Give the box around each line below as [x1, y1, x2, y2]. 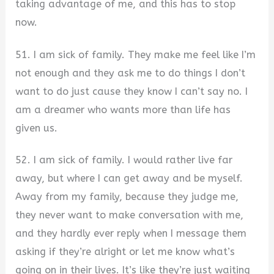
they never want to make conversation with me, [15, 209, 244, 221]
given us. [15, 122, 58, 134]
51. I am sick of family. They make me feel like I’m [15, 48, 256, 61]
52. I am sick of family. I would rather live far [15, 154, 233, 166]
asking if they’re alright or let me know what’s [15, 246, 235, 258]
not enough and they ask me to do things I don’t [15, 67, 246, 79]
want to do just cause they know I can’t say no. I [15, 85, 248, 97]
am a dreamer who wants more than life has [15, 103, 231, 116]
